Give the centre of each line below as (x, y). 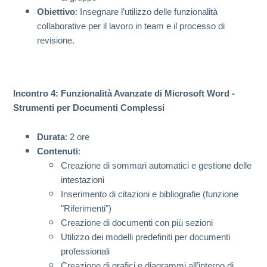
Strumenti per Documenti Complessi (89, 108)
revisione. (56, 41)
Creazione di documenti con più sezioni (137, 223)
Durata (51, 137)
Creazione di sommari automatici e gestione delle (156, 166)
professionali (85, 252)
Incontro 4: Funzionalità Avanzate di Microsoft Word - (124, 94)
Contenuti (58, 151)
